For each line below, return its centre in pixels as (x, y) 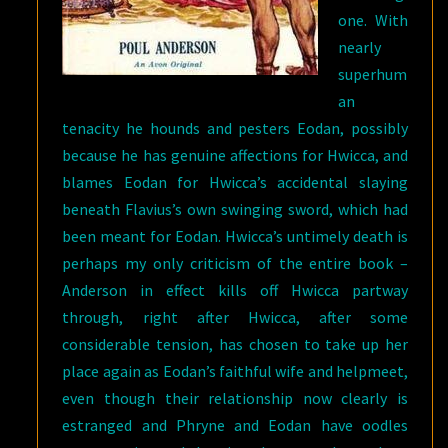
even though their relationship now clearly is (235, 398)
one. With (373, 20)
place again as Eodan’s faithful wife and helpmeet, (235, 371)
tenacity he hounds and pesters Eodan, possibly (235, 128)
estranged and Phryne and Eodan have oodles (235, 425)
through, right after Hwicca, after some (235, 317)
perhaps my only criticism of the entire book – (235, 263)
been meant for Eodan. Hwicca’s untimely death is (235, 236)
